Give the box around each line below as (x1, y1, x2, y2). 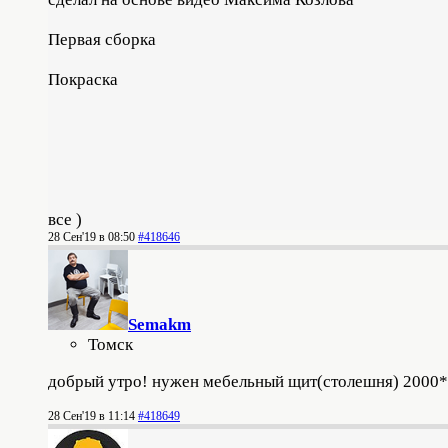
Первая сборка (48, 29, 156, 49)
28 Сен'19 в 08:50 (48, 229, 135, 244)
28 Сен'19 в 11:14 (48, 408, 135, 423)
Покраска (48, 69, 118, 89)
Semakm (128, 314, 191, 334)
